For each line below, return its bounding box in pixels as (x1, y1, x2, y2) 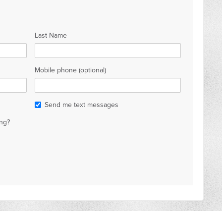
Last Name (35, 31, 67, 40)
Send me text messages (45, 101, 119, 109)
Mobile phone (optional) (35, 66, 107, 74)
